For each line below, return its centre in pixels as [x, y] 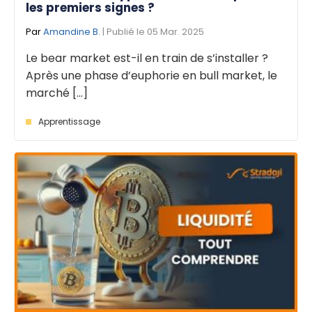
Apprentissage [69, 121]
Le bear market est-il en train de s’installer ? [147, 58]
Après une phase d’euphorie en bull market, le [151, 75]
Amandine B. [72, 31]
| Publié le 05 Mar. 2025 [152, 31]
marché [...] [57, 93]
